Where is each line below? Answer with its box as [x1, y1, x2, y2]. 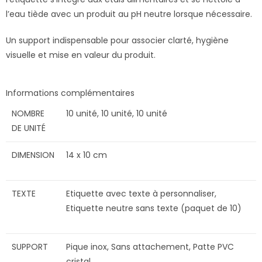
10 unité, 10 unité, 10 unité [66, 108, 167, 120]
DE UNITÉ [12, 122, 46, 135]
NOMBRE [12, 108, 44, 120]
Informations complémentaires [6, 87, 135, 99]
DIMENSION [12, 149, 54, 161]
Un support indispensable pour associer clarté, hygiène [6, 35, 229, 47]
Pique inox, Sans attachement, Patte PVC [66, 241, 234, 253]
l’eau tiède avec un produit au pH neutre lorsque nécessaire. [6, 8, 252, 20]
